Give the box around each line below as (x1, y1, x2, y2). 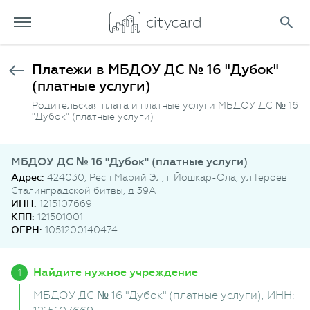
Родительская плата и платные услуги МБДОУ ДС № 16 (32, 100, 298, 111)
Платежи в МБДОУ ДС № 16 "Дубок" (32, 61, 279, 77)
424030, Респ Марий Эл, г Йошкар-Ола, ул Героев (47, 172, 287, 183)
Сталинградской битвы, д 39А (11, 185, 156, 196)
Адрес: (11, 172, 47, 183)
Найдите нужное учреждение (33, 266, 198, 279)
